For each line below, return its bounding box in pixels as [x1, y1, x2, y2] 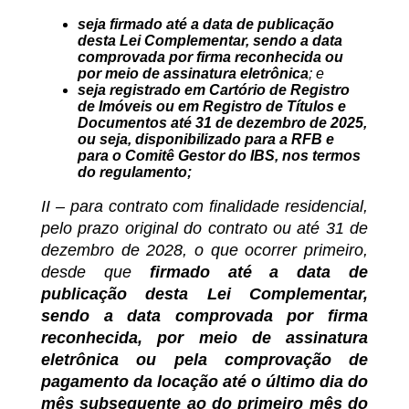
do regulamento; [78, 164, 192, 181]
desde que [41, 263, 150, 282]
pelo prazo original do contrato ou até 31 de [41, 219, 368, 238]
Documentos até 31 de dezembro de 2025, [78, 115, 367, 131]
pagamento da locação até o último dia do [41, 372, 368, 392]
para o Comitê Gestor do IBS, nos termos [78, 148, 361, 164]
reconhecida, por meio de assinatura [41, 329, 368, 348]
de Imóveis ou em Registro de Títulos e [78, 99, 346, 115]
